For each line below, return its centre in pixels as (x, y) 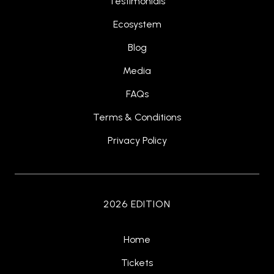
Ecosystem (137, 24)
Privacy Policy (137, 141)
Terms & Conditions (137, 117)
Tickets (137, 263)
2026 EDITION (137, 204)
